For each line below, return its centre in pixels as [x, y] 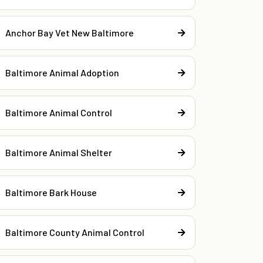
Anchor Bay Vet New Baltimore [70, 32]
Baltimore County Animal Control [75, 232]
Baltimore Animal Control [59, 112]
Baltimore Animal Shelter [59, 152]
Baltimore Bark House [51, 192]
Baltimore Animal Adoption [63, 72]
